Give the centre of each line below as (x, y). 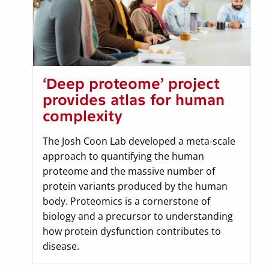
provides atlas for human (134, 100)
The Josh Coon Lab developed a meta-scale (139, 141)
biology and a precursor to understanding (138, 216)
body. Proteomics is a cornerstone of (126, 201)
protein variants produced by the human (135, 186)
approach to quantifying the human (123, 156)
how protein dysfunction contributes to (132, 231)
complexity (83, 116)
